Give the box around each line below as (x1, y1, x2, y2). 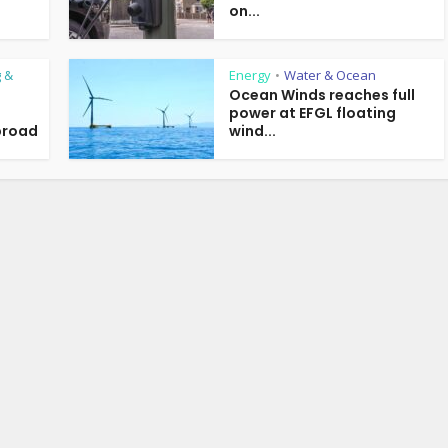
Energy (229, 66, 271, 84)
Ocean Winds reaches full (229, 85, 415, 105)
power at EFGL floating (229, 103, 396, 123)
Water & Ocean (284, 66, 376, 84)
